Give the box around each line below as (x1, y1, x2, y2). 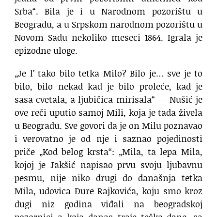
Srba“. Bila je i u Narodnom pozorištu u (15, 5, 202, 18)
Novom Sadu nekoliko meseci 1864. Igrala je (15, 31, 202, 44)
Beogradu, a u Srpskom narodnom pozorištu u (15, 18, 202, 31)
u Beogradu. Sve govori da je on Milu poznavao (15, 119, 202, 132)
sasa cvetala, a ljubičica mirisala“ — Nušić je (15, 93, 202, 106)
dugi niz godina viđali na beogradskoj (15, 198, 202, 211)
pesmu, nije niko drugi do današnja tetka (15, 171, 202, 185)
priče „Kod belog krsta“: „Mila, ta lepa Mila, (15, 145, 202, 158)
